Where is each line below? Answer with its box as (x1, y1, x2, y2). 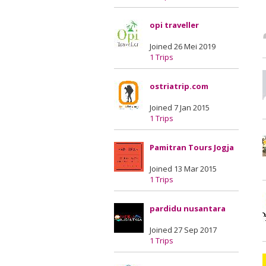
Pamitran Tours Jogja (150, 142, 234, 153)
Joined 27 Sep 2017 (150, 224, 217, 235)
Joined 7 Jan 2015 (150, 102, 210, 113)
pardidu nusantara (150, 203, 226, 214)
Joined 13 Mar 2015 (150, 163, 217, 174)
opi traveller (150, 20, 199, 30)
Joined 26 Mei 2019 (150, 41, 216, 52)
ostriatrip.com (150, 81, 208, 91)
